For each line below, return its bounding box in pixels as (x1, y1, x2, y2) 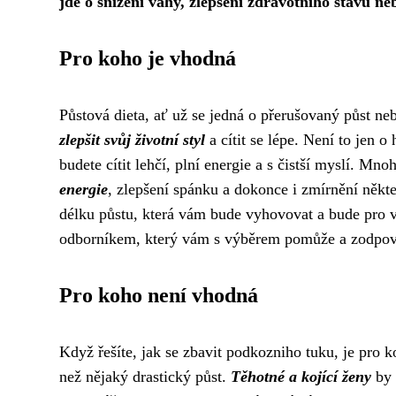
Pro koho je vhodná (59, 47, 236, 70)
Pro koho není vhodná (59, 284, 258, 307)
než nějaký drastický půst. (59, 368, 231, 385)
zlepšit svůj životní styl (59, 131, 205, 148)
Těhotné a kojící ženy (231, 368, 371, 385)
